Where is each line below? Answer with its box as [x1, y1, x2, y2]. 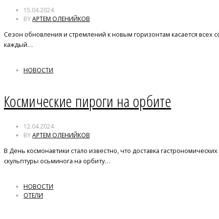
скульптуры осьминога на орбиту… [4, 156, 110, 165]
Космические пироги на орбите [4, 90, 171, 112]
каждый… [4, 40, 33, 49]
